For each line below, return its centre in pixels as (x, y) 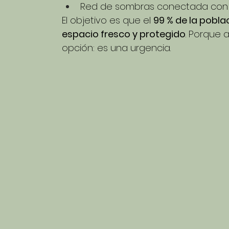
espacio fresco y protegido (124, 34)
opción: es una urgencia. (116, 48)
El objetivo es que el (108, 20)
